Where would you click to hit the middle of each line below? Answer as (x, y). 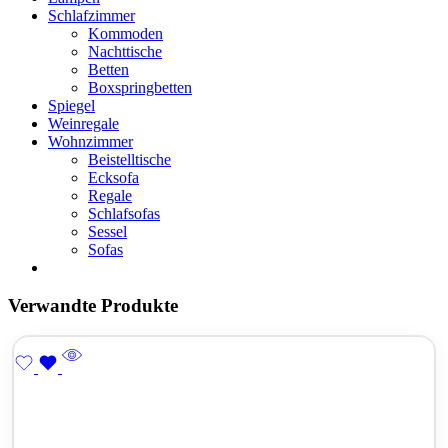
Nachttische (125, 51)
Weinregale (83, 123)
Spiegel (71, 105)
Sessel (107, 231)
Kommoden (125, 33)
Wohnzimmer (90, 141)
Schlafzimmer (91, 15)
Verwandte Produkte (93, 306)
